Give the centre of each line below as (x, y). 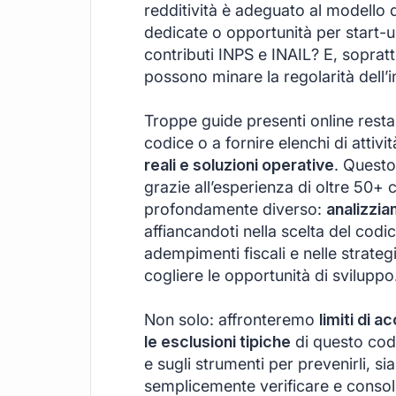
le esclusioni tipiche (217, 341)
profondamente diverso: (235, 209)
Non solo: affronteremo (232, 319)
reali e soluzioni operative (239, 164)
